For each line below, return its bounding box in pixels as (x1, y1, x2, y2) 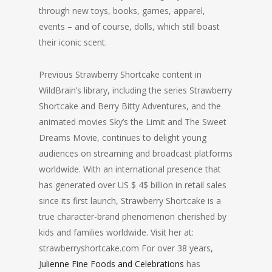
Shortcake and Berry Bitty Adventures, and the (39, 100, 221, 112)
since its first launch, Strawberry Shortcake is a (39, 195, 221, 207)
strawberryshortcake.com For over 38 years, (39, 242, 213, 254)
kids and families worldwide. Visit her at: (39, 226, 194, 239)
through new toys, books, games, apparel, (39, 5, 205, 17)
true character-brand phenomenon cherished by (39, 211, 226, 223)
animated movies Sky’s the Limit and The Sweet (39, 116, 226, 128)
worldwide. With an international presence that (39, 163, 221, 175)
